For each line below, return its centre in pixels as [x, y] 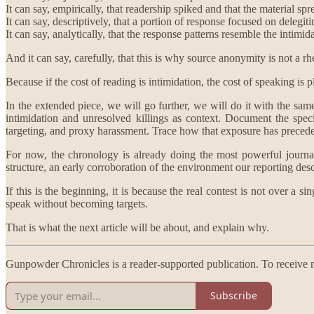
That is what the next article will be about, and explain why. [137, 227]
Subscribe [234, 296]
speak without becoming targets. [77, 203]
